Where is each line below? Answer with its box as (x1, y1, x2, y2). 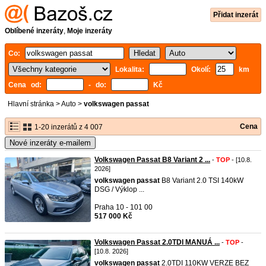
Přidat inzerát (213, 11, 258, 19)
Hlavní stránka (8, 100, 54, 108)
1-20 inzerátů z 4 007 (33, 123, 103, 131)
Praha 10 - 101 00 (94, 203, 153, 211)
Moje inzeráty (67, 27, 112, 35)
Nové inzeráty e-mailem (9, 138, 91, 147)
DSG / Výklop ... (94, 185, 144, 194)
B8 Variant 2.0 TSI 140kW (160, 176, 243, 185)
